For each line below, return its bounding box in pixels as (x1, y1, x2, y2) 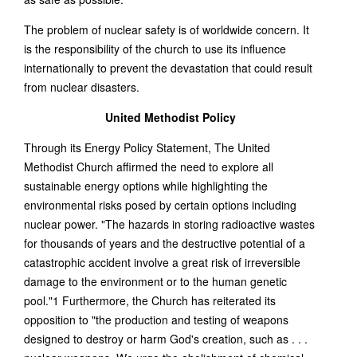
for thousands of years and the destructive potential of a (24, 235, 305, 251)
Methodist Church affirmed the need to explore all (24, 159, 273, 175)
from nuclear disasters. (24, 79, 139, 95)
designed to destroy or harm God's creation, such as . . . (24, 331, 308, 347)
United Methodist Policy (105, 109, 236, 125)
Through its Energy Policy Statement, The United (24, 139, 270, 155)
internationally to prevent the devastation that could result (24, 60, 312, 76)
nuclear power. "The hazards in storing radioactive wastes (24, 216, 315, 232)
